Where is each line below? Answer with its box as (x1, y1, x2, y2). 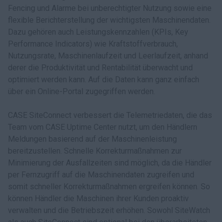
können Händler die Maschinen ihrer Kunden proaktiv (8, 194, 189, 203)
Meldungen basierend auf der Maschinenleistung (8, 134, 177, 144)
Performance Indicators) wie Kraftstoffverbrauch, (8, 39, 178, 49)
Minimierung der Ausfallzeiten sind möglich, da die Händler (8, 158, 212, 167)
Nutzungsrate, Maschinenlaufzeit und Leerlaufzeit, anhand (8, 51, 208, 60)
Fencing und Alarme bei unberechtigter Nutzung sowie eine (8, 3, 212, 13)
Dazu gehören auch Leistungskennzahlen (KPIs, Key (8, 27, 188, 37)
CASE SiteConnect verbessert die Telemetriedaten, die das (8, 111, 212, 120)
